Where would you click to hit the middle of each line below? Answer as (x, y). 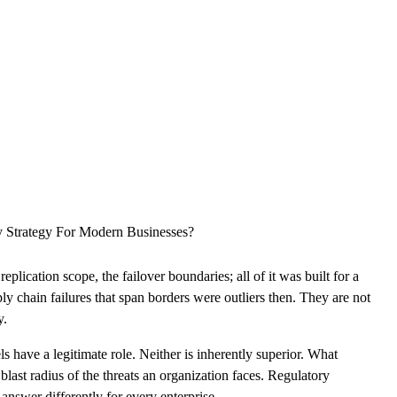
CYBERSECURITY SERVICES (109, 43)
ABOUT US (215, 43)
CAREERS (279, 43)
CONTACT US (348, 43)
